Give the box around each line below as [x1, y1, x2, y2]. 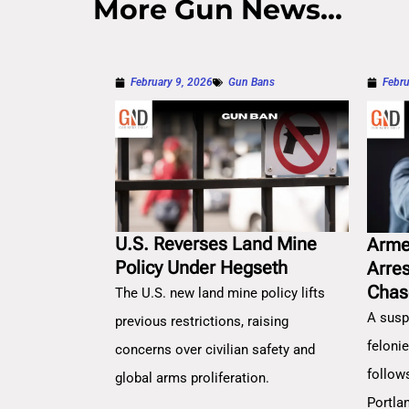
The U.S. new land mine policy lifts [115, 285, 325, 302]
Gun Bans [228, 76, 275, 89]
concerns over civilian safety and [115, 341, 315, 359]
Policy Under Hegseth [115, 257, 288, 279]
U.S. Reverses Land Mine [115, 233, 317, 256]
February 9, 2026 [131, 76, 213, 89]
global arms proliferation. [115, 370, 269, 387]
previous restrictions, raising [115, 313, 288, 330]
